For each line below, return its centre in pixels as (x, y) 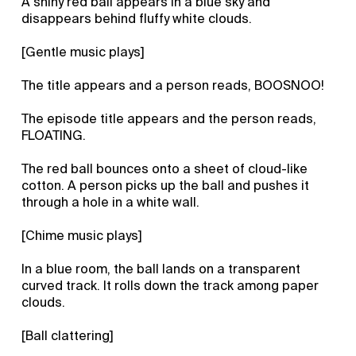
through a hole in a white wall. (111, 202)
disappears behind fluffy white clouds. (137, 18)
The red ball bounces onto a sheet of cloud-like (165, 168)
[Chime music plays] (82, 235)
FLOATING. (54, 135)
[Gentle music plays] (83, 52)
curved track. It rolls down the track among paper (170, 285)
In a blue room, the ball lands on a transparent (161, 269)
